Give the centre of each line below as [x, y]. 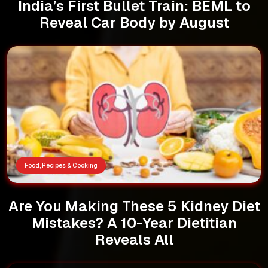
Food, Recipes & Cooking [61, 165]
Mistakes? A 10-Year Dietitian [134, 223]
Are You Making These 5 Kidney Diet [134, 206]
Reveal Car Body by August [134, 22]
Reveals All [134, 239]
